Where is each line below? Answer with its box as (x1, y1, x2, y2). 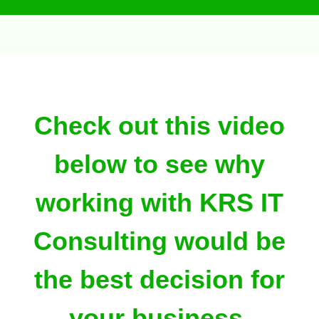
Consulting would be (33, 226, 286, 256)
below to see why (54, 150, 265, 179)
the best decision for (34, 265, 285, 294)
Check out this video (34, 111, 285, 140)
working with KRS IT (36, 188, 283, 217)
